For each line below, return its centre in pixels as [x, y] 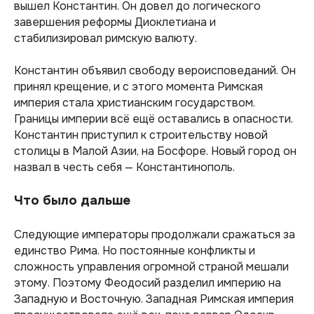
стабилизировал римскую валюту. [105, 38]
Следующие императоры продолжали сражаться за [155, 234]
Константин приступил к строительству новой [141, 135]
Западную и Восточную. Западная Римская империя [154, 299]
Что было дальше [74, 200]
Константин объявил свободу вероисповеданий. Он [155, 70]
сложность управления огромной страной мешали [151, 267]
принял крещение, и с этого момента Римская [138, 87]
